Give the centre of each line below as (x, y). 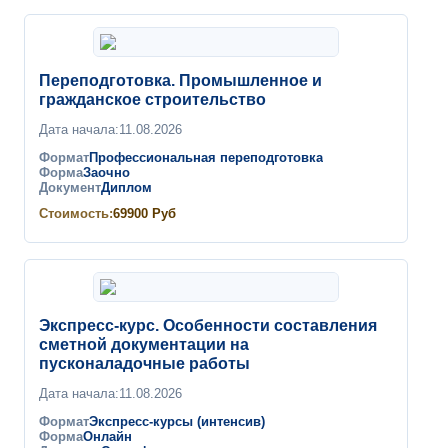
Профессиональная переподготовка (206, 158)
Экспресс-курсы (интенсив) (177, 422)
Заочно (106, 173)
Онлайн (107, 437)
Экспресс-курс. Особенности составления (208, 325)
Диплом (126, 188)
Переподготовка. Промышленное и (180, 80)
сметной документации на (144, 344)
